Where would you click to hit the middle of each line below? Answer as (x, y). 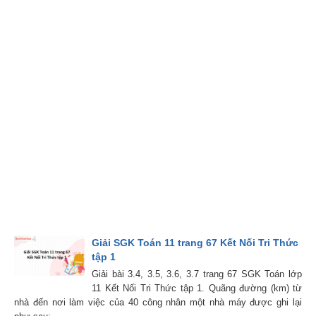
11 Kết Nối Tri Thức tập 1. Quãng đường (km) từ (197, 288)
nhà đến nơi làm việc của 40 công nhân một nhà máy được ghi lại (158, 302)
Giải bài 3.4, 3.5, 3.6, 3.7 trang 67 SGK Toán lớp (197, 274)
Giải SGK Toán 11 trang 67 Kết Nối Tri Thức (195, 243)
